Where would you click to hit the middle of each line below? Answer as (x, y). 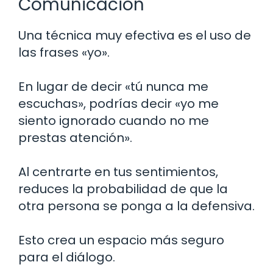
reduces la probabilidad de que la (123, 189)
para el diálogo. (67, 257)
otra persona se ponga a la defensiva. (136, 206)
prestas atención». (75, 138)
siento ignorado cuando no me (114, 121)
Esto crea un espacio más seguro (121, 240)
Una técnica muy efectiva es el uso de (135, 36)
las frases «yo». (64, 53)
